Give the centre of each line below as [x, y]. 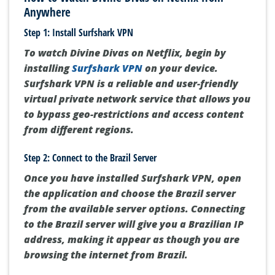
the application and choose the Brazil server [130, 194]
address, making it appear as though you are [132, 240]
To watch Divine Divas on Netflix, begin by [125, 53]
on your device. [180, 68]
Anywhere [47, 12]
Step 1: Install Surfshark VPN [79, 33]
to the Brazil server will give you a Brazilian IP [134, 224]
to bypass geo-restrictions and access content [134, 114]
